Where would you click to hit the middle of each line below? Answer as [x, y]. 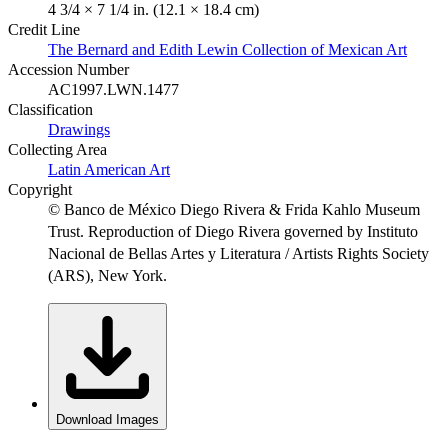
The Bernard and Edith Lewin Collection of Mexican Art [227, 49]
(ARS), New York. [107, 275]
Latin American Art [109, 169]
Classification [50, 109]
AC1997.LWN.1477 [113, 89]
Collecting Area [57, 149]
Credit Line [44, 29]
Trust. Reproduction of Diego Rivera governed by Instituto [233, 231]
